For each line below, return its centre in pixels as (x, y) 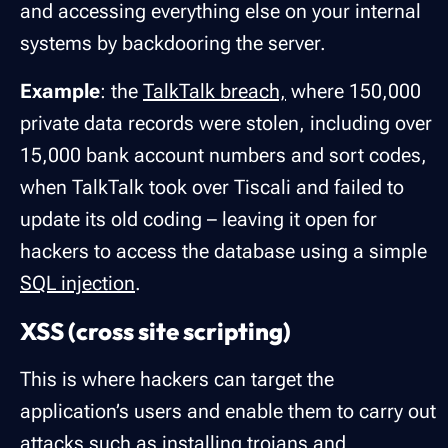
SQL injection (77, 283)
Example (60, 91)
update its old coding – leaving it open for (198, 219)
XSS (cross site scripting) (155, 331)
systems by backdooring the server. (178, 43)
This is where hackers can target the (177, 379)
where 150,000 (353, 91)
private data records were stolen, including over (226, 123)
